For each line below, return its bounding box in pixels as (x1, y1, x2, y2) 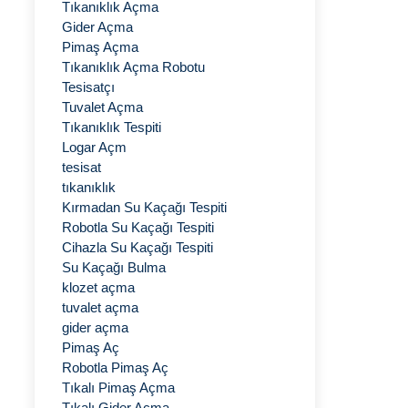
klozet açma (62, 280, 135, 295)
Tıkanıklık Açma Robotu (62, 59, 205, 75)
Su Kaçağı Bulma (62, 260, 166, 275)
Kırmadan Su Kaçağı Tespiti (62, 199, 227, 215)
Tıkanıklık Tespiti (62, 119, 161, 135)
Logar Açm (62, 139, 127, 155)
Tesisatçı (62, 79, 115, 95)
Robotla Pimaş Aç (62, 360, 168, 375)
